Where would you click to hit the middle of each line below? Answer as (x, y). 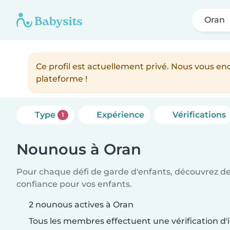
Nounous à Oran (79, 149)
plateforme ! (62, 79)
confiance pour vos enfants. (74, 184)
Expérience (120, 115)
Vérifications (199, 115)
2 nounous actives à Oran (81, 205)
